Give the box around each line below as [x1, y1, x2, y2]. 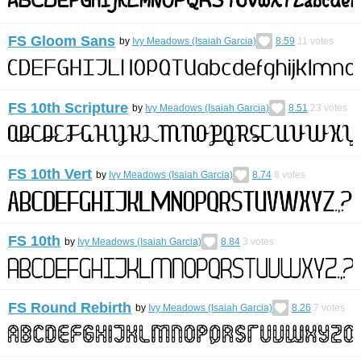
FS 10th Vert [8, 166, 92, 183]
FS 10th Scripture [8, 99, 128, 116]
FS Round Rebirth [8, 299, 131, 316]
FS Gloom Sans [8, 32, 115, 49]
